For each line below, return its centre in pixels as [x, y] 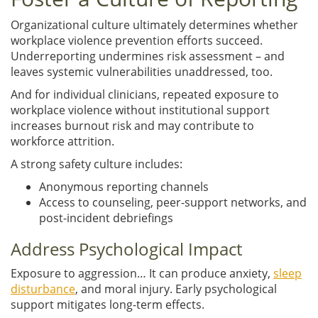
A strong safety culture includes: [97, 164]
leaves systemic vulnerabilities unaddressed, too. [142, 71]
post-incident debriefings [106, 218]
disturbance [43, 289]
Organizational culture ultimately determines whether [154, 24]
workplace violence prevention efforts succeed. [137, 40]
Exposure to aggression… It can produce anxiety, [142, 273]
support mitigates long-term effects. [108, 304]
